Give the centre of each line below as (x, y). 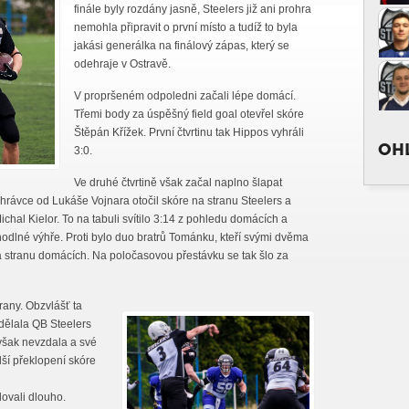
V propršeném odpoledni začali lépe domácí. (185, 96)
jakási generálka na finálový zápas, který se (182, 46)
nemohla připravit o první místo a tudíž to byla (186, 27)
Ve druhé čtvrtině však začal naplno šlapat (178, 183)
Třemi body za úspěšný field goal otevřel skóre (189, 114)
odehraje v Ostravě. (122, 64)
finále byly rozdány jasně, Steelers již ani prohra (193, 9)
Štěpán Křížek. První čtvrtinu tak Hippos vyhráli (189, 132)
